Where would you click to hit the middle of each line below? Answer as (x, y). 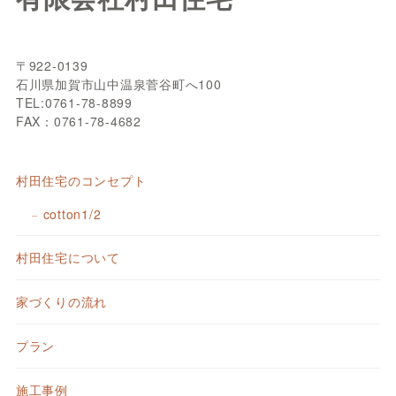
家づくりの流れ (61, 301)
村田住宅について (68, 257)
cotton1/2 (72, 214)
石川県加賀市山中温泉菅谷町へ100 (118, 84)
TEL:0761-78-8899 (74, 103)
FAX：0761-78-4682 (78, 122)
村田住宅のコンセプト (81, 181)
